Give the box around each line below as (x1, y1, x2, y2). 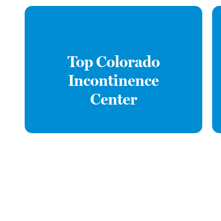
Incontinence (68, 71, 159, 90)
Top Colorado (67, 52, 160, 72)
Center (90, 90, 137, 109)
